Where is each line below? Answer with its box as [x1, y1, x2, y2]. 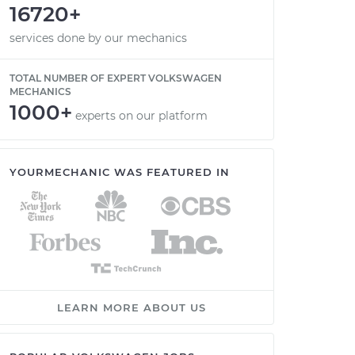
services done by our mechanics [10, 31, 187, 45]
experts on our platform [75, 109, 208, 123]
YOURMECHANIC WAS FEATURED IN [10, 166, 230, 178]
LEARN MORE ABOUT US [57, 301, 206, 314]
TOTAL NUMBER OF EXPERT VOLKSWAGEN [10, 72, 222, 84]
